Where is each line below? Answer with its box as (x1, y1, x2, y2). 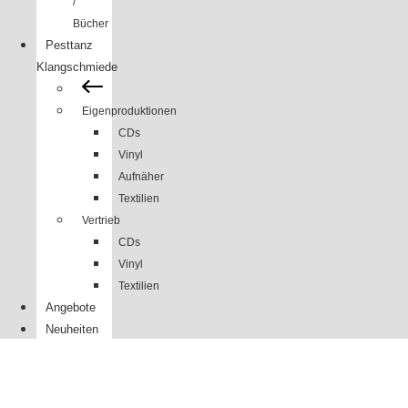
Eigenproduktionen (82, 105, 177, 118)
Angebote (46, 301, 96, 315)
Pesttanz (46, 38, 93, 53)
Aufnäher (118, 170, 164, 184)
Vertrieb (82, 214, 120, 228)
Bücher (73, 17, 108, 31)
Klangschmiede (36, 60, 117, 75)
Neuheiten (46, 322, 98, 337)
